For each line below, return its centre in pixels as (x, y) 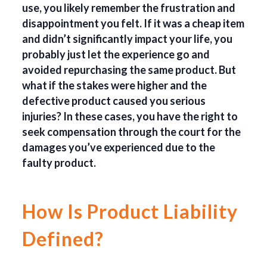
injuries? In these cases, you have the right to (130, 117)
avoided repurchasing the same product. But (129, 70)
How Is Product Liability (130, 212)
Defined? (63, 239)
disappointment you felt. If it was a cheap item (133, 24)
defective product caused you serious (114, 101)
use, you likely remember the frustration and (129, 8)
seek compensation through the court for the (132, 132)
